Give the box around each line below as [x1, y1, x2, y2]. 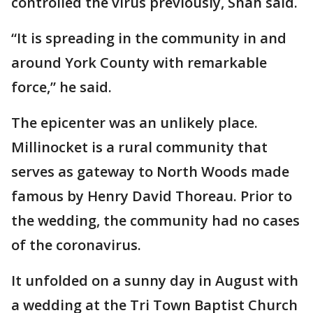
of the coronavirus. [11, 235, 141, 254]
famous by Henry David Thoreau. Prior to [11, 186, 292, 205]
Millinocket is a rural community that [11, 137, 268, 156]
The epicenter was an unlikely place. [11, 112, 258, 132]
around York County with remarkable [11, 52, 267, 72]
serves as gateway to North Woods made [11, 161, 289, 181]
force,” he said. [11, 77, 112, 96]
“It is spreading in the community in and [11, 28, 286, 48]
